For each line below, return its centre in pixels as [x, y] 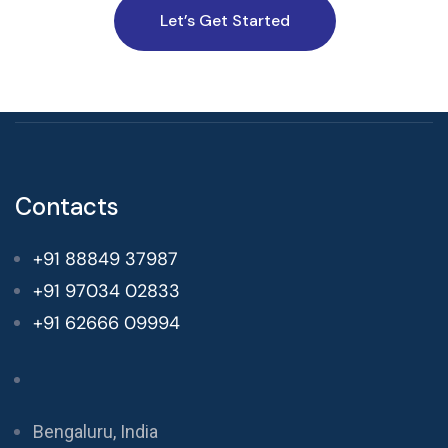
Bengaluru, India [95, 432]
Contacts [67, 207]
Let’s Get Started [224, 21]
